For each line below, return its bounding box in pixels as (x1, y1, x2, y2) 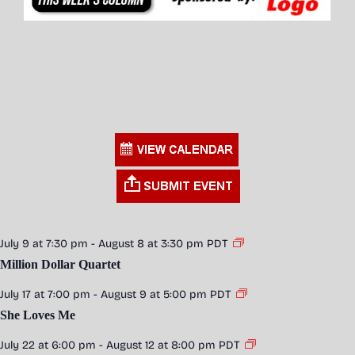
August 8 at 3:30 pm (98, 237, 204, 251)
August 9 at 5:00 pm (101, 288, 207, 302)
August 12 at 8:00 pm (106, 338, 216, 353)
